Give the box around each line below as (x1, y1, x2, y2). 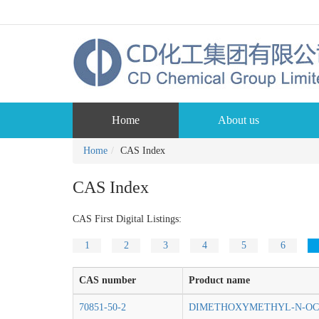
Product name (189, 275, 250, 286)
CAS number (79, 275, 136, 286)
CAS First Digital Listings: (73, 214, 182, 224)
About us (218, 114, 259, 126)
